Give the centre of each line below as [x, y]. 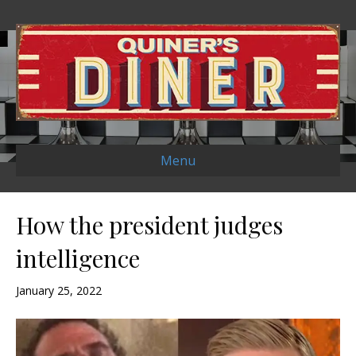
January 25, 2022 [59, 291]
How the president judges [149, 225]
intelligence [78, 259]
